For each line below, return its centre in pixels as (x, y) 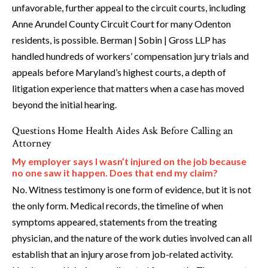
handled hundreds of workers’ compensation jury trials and (130, 56)
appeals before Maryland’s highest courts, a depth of (119, 72)
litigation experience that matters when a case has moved (128, 89)
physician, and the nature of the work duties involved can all (132, 238)
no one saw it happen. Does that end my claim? (115, 173)
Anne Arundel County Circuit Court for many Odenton (121, 24)
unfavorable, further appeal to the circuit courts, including (129, 8)
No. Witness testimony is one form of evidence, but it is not (132, 190)
